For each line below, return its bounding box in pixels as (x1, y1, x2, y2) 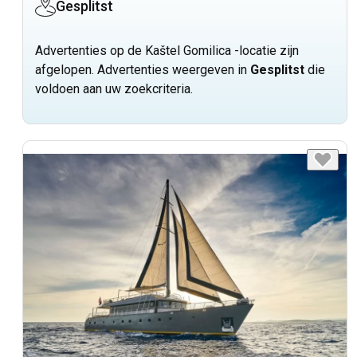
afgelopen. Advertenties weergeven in (35, 62, 250, 78)
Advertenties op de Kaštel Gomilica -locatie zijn (35, 43, 299, 59)
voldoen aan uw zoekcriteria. (35, 81, 193, 97)
